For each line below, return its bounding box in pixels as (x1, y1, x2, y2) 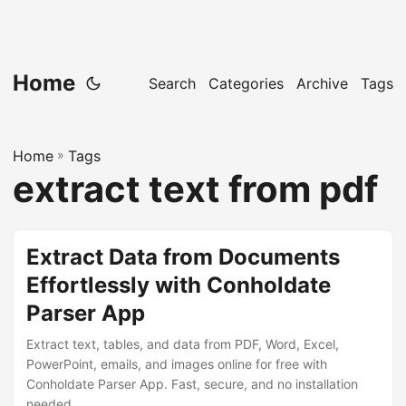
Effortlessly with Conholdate (26, 272, 331, 298)
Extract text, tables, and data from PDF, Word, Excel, (26, 336, 339, 352)
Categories (208, 74, 284, 92)
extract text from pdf (13, 167, 378, 211)
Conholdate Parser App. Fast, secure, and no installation (26, 376, 358, 391)
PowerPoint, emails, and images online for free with (26, 356, 327, 372)
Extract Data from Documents (26, 244, 340, 270)
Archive (296, 74, 348, 92)
